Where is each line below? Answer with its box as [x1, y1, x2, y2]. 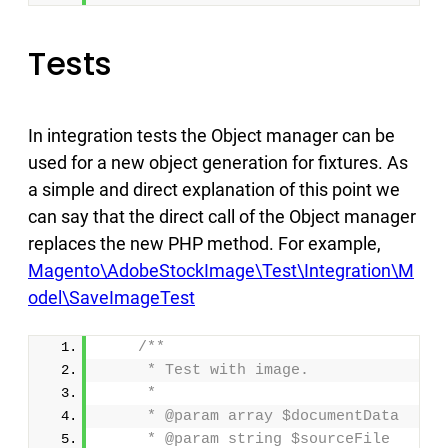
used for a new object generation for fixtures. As [28, 151, 408, 173]
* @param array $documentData [102, 407, 399, 425]
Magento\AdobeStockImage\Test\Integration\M [28, 259, 414, 281]
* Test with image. [102, 361, 309, 379]
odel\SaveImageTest [28, 286, 195, 308]
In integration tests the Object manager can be [28, 124, 395, 146]
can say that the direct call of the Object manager [28, 205, 416, 227]
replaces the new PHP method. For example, [28, 232, 381, 254]
